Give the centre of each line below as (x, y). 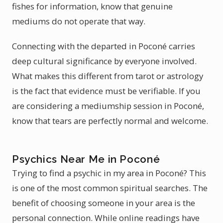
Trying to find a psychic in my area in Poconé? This (109, 173)
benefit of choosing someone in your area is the (104, 203)
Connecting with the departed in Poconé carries (104, 46)
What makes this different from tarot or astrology (108, 76)
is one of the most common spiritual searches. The (110, 188)
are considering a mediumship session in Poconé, (108, 106)
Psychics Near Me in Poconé (86, 159)
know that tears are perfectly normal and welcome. (110, 121)
